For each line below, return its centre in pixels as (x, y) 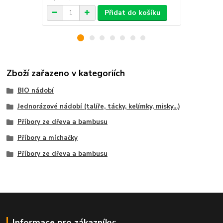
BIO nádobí (35, 90)
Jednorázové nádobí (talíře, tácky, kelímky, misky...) (99, 106)
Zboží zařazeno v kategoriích (66, 73)
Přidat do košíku (133, 12)
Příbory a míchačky (47, 138)
